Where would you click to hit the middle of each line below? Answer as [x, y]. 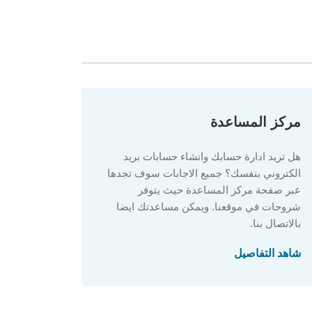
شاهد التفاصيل [267, 253]
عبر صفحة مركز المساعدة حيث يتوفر [219, 190]
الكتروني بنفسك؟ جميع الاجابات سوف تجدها [204, 173]
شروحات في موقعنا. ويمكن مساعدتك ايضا [209, 206]
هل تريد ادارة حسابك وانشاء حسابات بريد [212, 156]
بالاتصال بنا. [275, 223]
